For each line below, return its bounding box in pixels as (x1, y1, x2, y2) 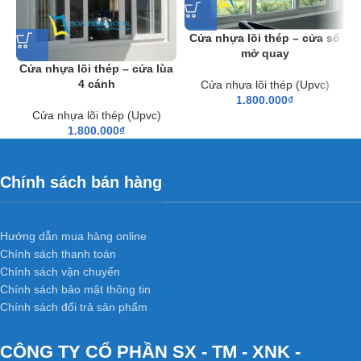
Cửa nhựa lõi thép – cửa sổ (189, 31, 340, 44)
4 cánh (77, 77, 115, 90)
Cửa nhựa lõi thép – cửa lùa (19, 61, 173, 75)
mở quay (240, 46, 289, 60)
